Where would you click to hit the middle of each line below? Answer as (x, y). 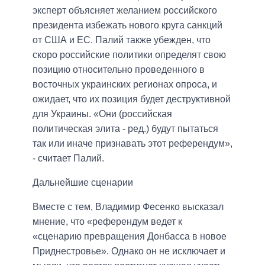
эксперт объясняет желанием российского (125, 11)
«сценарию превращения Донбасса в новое (130, 237)
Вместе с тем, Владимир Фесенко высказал (128, 207)
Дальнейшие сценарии (83, 183)
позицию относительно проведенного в (119, 70)
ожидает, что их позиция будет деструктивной (132, 99)
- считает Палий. (68, 159)
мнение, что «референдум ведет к (107, 222)
